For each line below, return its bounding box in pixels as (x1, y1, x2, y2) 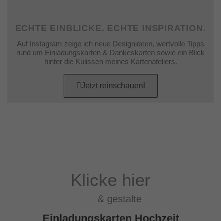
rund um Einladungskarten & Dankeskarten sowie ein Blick (16, 48, 205, 57)
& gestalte (79, 193, 142, 204)
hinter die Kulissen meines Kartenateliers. (44, 57, 177, 66)
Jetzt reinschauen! (81, 81, 145, 90)
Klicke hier (71, 170, 150, 189)
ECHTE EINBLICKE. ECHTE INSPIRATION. (15, 23, 206, 33)
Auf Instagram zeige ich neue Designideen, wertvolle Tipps (17, 39, 204, 48)
